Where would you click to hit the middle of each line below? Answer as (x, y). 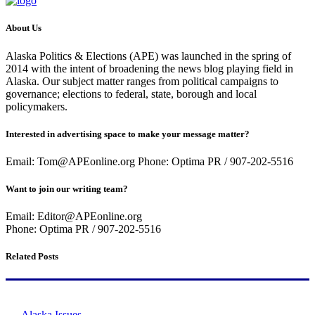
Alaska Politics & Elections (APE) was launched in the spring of (148, 56)
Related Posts (32, 257)
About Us (24, 28)
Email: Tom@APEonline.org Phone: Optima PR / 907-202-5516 (149, 161)
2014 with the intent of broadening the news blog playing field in (149, 68)
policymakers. (37, 106)
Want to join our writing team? (67, 189)
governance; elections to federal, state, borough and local (131, 94)
